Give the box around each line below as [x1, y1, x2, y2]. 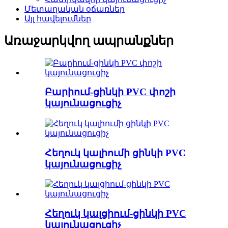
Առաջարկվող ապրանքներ [4, 34, 174, 47]
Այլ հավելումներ [24, 14, 91, 23]
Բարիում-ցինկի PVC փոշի [45, 87, 176, 98]
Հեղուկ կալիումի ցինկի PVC [45, 147, 186, 158]
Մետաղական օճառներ [24, 4, 125, 13]
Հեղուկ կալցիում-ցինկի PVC [45, 208, 186, 219]
